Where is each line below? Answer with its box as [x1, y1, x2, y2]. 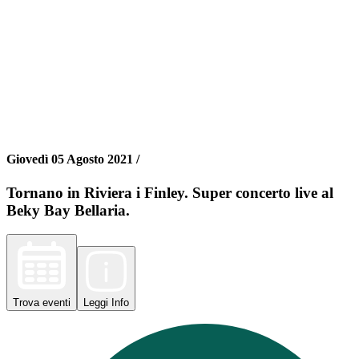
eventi [42, 296, 71, 309]
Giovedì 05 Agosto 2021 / [6, 152, 139, 167]
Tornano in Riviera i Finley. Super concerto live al [6, 184, 333, 201]
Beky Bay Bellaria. [6, 201, 130, 219]
